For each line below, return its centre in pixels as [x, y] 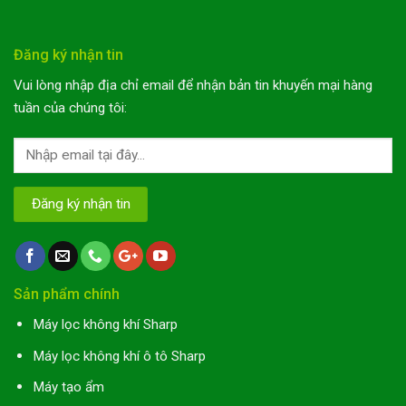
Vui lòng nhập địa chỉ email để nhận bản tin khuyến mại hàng [193, 86]
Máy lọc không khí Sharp [105, 325]
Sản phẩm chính [67, 295]
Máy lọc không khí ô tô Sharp [119, 356]
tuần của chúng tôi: [70, 108]
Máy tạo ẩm [68, 387]
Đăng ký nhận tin [68, 55]
